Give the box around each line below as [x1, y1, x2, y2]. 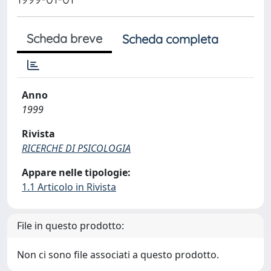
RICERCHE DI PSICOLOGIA [22, 142, 131, 155]
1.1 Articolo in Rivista [22, 180, 116, 194]
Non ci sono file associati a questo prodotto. [17, 248, 219, 261]
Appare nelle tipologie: [22, 166, 131, 179]
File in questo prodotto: [17, 219, 124, 232]
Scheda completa [122, 31, 218, 47]
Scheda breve [27, 31, 102, 46]
